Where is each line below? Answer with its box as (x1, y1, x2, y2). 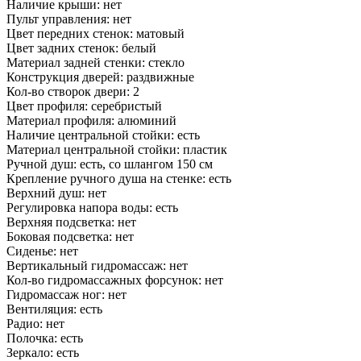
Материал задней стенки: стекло (6, 56, 185, 70)
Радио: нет (6, 317, 64, 331)
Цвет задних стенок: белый (6, 41, 156, 56)
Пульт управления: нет (6, 12, 131, 27)
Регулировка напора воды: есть (6, 201, 178, 215)
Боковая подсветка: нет (6, 230, 134, 244)
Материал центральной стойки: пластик (6, 143, 227, 157)
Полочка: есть (6, 331, 83, 346)
